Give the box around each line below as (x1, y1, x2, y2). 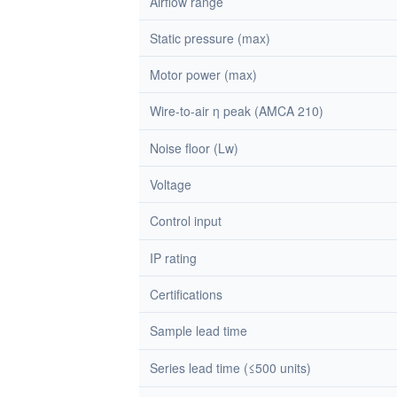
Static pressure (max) (150, 29, 270, 47)
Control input (150, 212, 222, 230)
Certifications (150, 285, 222, 303)
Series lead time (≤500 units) (150, 359, 311, 377)
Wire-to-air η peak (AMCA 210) (150, 102, 323, 120)
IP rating (150, 249, 197, 267)
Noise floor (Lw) (150, 139, 238, 157)
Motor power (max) (150, 66, 257, 83)
